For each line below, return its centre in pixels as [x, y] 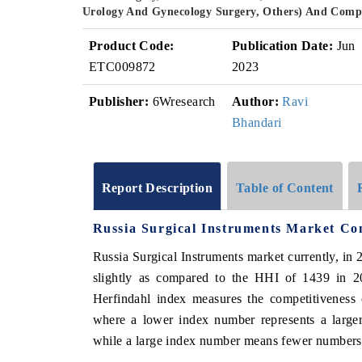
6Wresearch [182, 101]
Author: [255, 101]
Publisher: [119, 101]
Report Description [157, 187]
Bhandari [257, 122]
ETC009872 [122, 67]
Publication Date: [283, 46]
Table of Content [285, 187]
